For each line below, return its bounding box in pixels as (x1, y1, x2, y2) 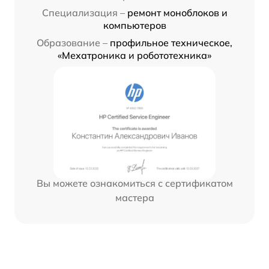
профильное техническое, (110, 36, 232, 49)
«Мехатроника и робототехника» (58, 49, 211, 61)
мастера (115, 191, 154, 204)
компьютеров (103, 19, 166, 31)
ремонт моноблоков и (127, 6, 228, 19)
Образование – (37, 36, 107, 49)
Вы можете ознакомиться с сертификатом (36, 177, 233, 189)
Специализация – (41, 6, 125, 19)
